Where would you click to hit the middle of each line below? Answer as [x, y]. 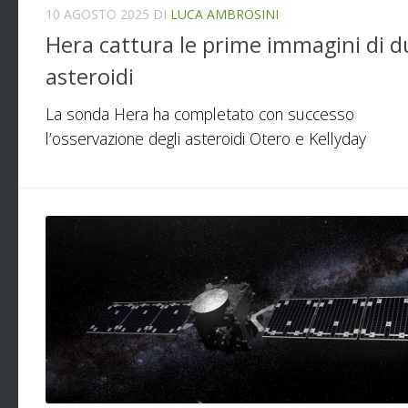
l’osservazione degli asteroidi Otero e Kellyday [206, 139]
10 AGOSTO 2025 [97, 14]
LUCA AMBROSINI [224, 14]
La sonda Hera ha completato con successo [200, 114]
